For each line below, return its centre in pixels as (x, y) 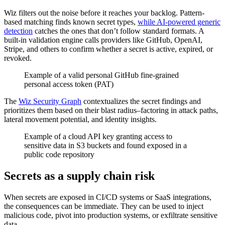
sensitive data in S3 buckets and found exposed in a (105, 145)
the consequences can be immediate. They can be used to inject (104, 206)
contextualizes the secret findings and (141, 101)
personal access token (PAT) (69, 84)
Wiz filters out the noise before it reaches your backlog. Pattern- (104, 13)
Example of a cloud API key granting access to (98, 136)
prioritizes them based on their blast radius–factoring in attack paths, (111, 110)
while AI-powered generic (179, 22)
